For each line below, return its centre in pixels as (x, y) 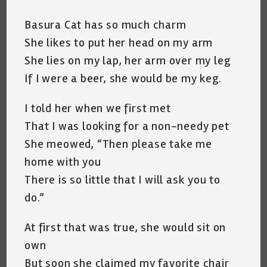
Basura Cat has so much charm (105, 24)
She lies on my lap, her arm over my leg (128, 60)
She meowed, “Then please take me (118, 144)
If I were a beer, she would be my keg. (123, 78)
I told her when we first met (98, 108)
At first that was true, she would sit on (125, 227)
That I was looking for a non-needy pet (127, 126)
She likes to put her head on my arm (119, 42)
